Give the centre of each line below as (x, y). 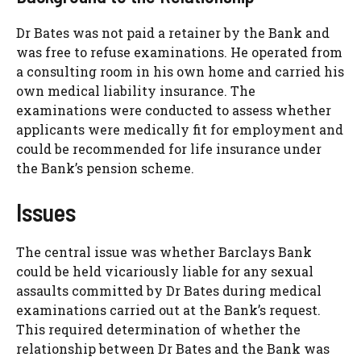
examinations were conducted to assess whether (174, 110)
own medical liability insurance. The (136, 91)
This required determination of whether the (158, 330)
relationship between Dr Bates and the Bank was (173, 349)
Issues (46, 212)
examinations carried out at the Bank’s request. (168, 310)
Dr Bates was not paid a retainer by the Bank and (173, 33)
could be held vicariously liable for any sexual (165, 272)
